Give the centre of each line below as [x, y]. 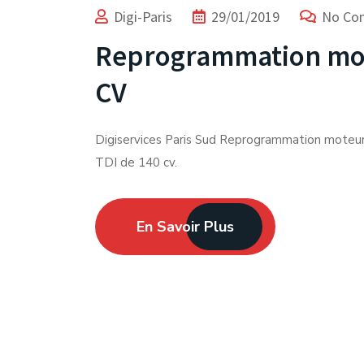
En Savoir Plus [185, 227]
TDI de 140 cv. [136, 162]
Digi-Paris [143, 17]
